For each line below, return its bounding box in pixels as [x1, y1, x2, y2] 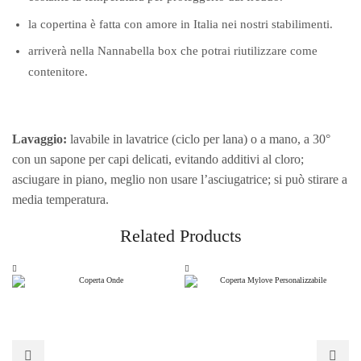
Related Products [119, 225, 242, 246]
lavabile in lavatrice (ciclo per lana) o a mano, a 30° [70, 131, 330, 146]
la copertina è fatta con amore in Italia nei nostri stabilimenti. [28, 17, 333, 31]
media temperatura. [12, 192, 109, 206]
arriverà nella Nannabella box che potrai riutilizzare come [28, 44, 317, 57]
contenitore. [28, 64, 88, 78]
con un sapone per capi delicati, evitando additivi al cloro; [12, 151, 304, 166]
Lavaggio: [12, 131, 70, 146]
